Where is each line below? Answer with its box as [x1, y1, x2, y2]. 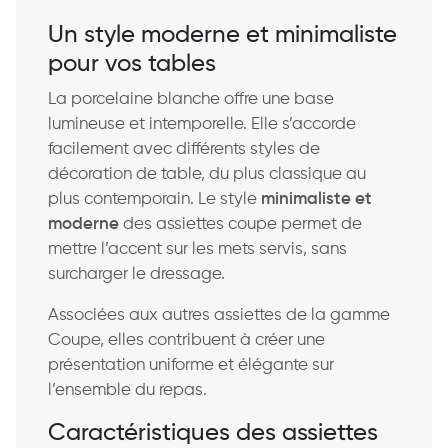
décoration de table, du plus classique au [48, 165, 366, 183]
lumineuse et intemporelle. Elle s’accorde [48, 115, 356, 133]
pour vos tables [48, 51, 216, 77]
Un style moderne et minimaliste [48, 22, 397, 48]
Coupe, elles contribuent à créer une [48, 331, 325, 349]
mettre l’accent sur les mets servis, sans [48, 240, 347, 258]
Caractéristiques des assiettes [48, 420, 378, 446]
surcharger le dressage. [48, 265, 225, 283]
